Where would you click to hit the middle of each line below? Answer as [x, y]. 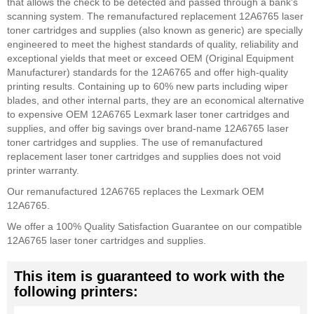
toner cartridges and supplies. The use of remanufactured [135, 142]
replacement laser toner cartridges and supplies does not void [144, 156]
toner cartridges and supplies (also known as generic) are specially [155, 30]
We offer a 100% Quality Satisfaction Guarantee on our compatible [155, 226]
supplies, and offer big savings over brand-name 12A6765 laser [148, 128]
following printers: [76, 292]
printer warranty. [43, 170]
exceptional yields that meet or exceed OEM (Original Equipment [150, 58]
